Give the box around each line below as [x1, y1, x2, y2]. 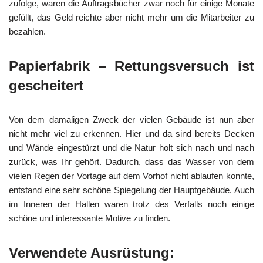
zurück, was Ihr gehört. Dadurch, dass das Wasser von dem [9, 157, 254, 167]
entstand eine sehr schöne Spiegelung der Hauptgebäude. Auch [9, 185, 254, 195]
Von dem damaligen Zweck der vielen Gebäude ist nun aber [9, 114, 254, 124]
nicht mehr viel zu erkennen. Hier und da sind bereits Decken [9, 129, 254, 139]
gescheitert [9, 77, 83, 93]
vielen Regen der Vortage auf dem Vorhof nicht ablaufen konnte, [9, 171, 254, 181]
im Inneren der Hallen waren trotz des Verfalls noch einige [9, 199, 254, 209]
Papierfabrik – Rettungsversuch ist [9, 58, 254, 74]
